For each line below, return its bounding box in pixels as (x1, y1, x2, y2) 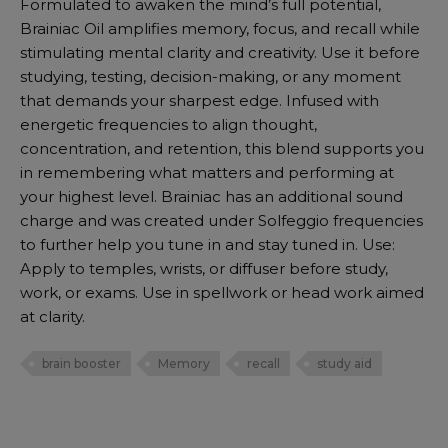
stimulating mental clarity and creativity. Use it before (20, 42, 420, 62)
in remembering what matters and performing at (20, 162, 394, 182)
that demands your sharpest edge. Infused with (20, 90, 379, 110)
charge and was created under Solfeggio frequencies (20, 210, 423, 230)
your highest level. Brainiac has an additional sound (20, 186, 403, 206)
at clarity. (20, 306, 85, 326)
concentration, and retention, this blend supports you (20, 138, 424, 158)
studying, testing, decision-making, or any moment (20, 66, 401, 86)
